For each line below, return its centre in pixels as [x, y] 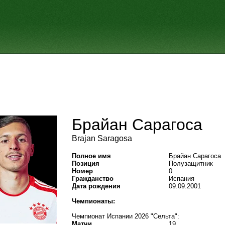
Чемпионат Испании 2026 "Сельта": [126, 216]
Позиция [86, 163]
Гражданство [93, 179]
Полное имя [91, 156]
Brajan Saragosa [102, 138]
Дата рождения [96, 186]
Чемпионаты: [93, 201]
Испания [182, 179]
